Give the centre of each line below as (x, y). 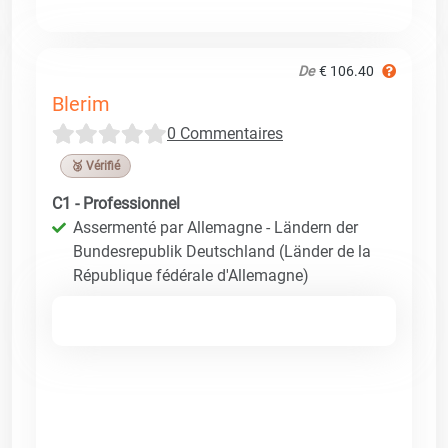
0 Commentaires (225, 133)
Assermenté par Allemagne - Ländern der (215, 227)
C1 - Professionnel (116, 203)
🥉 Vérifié (95, 165)
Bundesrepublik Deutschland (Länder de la (222, 251)
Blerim (81, 103)
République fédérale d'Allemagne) (191, 275)
